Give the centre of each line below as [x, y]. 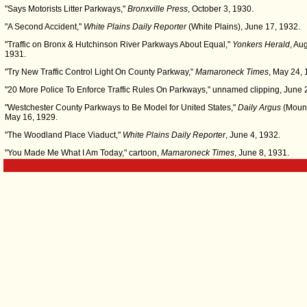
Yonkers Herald [261, 45]
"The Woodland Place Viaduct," [64, 135]
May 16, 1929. [31, 117]
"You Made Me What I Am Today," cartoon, [83, 153]
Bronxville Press [158, 9]
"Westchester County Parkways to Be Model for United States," [121, 108]
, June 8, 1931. [262, 153]
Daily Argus [259, 108]
